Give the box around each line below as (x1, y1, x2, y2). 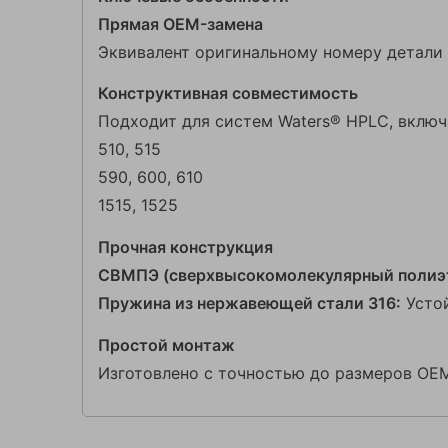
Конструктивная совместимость (98, 83, 358, 104)
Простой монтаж (98, 334, 235, 355)
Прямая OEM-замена (98, 13, 263, 34)
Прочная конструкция (98, 237, 273, 258)
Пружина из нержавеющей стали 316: (98, 293, 401, 314)
